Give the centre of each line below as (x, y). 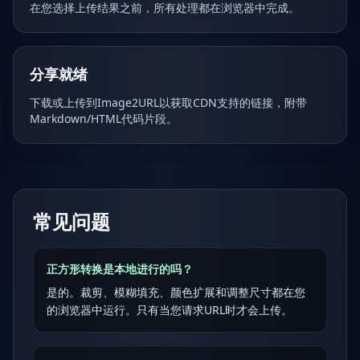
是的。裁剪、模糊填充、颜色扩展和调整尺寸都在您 (176, 292)
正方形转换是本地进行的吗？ (120, 269)
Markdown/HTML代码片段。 (104, 119)
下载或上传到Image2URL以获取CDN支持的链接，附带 (168, 102)
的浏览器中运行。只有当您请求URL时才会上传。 (170, 310)
